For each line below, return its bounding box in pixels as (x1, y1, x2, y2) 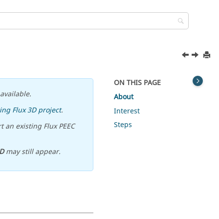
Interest (114, 106, 140, 116)
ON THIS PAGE (114, 78, 161, 88)
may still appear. (3, 147, 61, 157)
